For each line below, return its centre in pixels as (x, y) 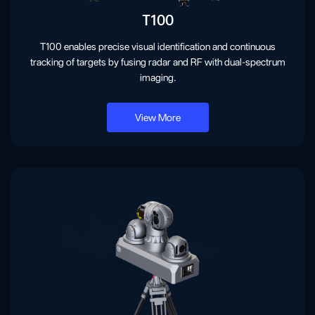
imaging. (157, 77)
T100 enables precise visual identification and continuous (157, 46)
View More (157, 117)
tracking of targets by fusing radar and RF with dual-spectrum (157, 62)
